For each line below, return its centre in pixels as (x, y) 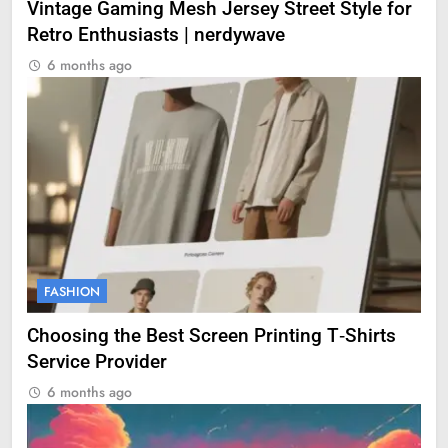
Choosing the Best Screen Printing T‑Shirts (211, 336)
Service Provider (97, 362)
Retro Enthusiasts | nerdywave (156, 34)
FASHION (72, 292)
